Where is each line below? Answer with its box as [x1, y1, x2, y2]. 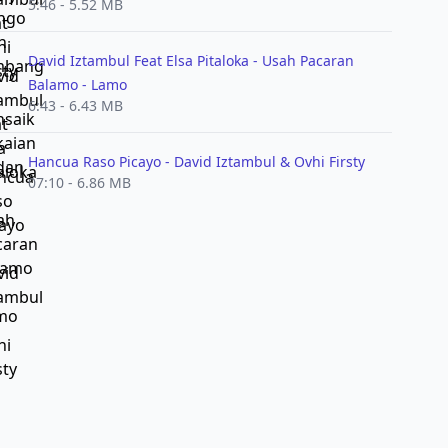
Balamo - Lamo [27, 75, 127, 94]
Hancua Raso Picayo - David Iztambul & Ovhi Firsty [27, 152, 365, 171]
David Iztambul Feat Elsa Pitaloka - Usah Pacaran [27, 51, 354, 70]
